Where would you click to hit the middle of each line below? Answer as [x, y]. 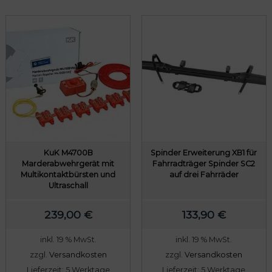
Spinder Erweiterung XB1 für [204, 152]
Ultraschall [68, 185]
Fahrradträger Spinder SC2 [204, 163]
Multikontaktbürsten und [68, 174]
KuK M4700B [68, 152]
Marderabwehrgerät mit [68, 163]
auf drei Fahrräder [204, 174]
